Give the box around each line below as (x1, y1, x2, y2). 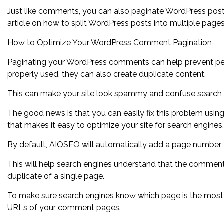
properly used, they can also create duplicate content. (7, 69, 206, 79)
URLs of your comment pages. (7, 203, 121, 212)
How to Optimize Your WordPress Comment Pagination (7, 38, 212, 47)
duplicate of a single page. (7, 171, 104, 181)
